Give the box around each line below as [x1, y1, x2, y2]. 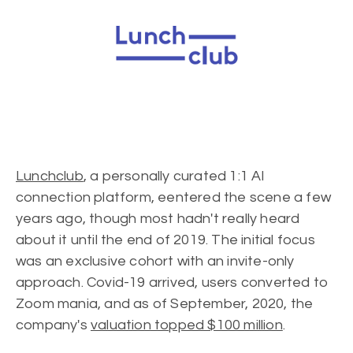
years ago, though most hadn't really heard [16, 211, 300, 226]
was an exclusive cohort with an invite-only [16, 254, 295, 269]
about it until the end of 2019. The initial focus [16, 232, 315, 247]
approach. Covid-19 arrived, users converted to [16, 275, 329, 290]
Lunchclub [16, 169, 84, 184]
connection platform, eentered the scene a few [16, 190, 332, 205]
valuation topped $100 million [91, 318, 283, 333]
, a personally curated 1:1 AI [83, 169, 266, 184]
